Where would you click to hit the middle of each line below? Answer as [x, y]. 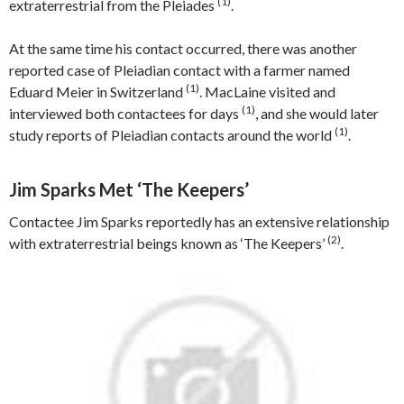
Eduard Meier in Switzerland [97, 92]
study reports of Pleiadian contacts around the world [172, 135]
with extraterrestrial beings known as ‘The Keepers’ [168, 243]
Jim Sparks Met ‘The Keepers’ [129, 189]
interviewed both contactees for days [125, 113]
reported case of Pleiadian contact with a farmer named [179, 70]
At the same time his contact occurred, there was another [183, 48]
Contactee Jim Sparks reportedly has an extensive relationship [199, 221]
